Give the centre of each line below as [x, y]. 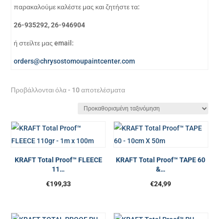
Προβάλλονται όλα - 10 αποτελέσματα [68, 90]
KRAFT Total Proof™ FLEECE [58, 160]
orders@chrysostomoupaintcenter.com [75, 61]
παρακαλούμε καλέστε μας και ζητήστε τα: [78, 7]
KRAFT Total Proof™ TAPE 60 [161, 160]
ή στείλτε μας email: [45, 43]
